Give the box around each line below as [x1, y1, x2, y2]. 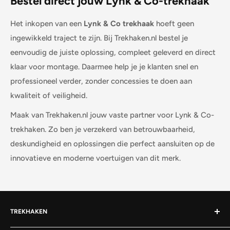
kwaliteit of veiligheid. [10, 90, 87, 100]
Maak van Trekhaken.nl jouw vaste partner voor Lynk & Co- [10, 110, 214, 120]
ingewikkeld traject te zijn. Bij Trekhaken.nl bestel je [10, 33, 188, 43]
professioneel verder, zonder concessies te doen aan [10, 76, 192, 86]
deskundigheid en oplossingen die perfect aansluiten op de [10, 139, 215, 149]
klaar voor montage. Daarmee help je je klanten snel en [10, 62, 198, 71]
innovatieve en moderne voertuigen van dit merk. [10, 154, 181, 163]
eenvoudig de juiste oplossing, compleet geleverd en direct [10, 47, 216, 57]
